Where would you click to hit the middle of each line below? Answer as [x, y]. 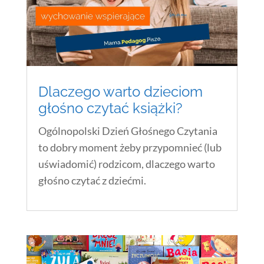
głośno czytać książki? [110, 108]
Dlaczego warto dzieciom [120, 92]
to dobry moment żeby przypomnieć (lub [130, 147]
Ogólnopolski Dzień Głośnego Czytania [128, 131]
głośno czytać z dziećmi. [92, 180]
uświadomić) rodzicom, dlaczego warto [126, 164]
